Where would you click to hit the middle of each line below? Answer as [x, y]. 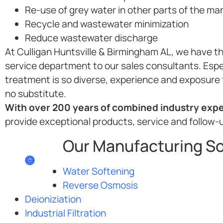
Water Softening [99, 171]
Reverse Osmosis [100, 185]
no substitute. [36, 93]
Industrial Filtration [65, 213]
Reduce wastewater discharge [91, 38]
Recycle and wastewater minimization [107, 24]
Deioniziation [53, 199]
